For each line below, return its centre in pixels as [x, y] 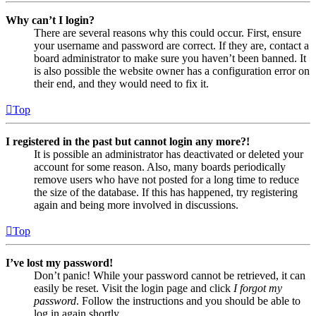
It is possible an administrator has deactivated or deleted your [169, 154]
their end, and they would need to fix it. [121, 84]
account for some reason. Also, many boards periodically [160, 167]
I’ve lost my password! [59, 263]
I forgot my [258, 288]
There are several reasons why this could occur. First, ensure [168, 33]
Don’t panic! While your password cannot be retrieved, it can [170, 276]
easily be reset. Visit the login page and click [134, 288]
